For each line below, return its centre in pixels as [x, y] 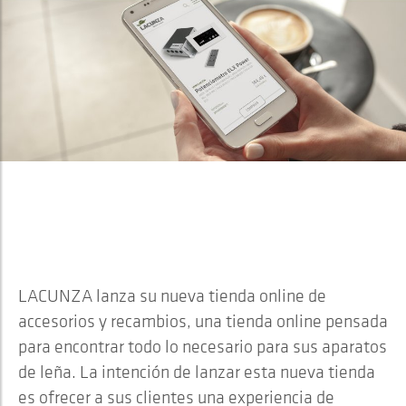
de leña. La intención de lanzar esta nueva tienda [197, 372]
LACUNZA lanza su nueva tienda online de [172, 295]
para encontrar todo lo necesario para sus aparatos [203, 346]
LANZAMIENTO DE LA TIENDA [180, 217]
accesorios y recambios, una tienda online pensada [203, 321]
